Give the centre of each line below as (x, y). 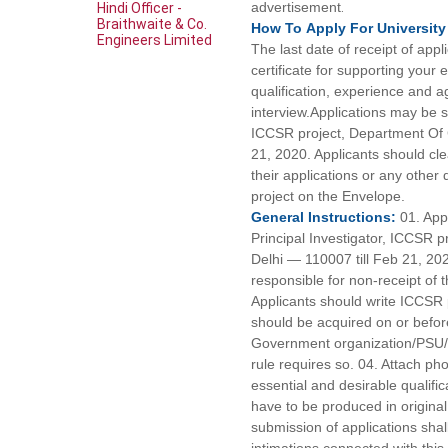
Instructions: (354, 217)
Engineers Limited (154, 39)
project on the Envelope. (328, 196)
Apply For (342, 28)
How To (279, 28)
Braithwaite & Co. (152, 23)
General (280, 217)
